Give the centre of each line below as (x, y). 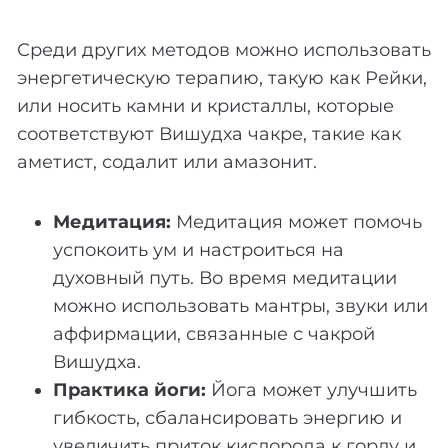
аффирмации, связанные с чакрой (214, 333)
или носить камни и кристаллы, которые (205, 105)
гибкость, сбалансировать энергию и (227, 417)
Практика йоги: (129, 389)
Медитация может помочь (296, 221)
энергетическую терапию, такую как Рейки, (222, 77)
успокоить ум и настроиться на (198, 249)
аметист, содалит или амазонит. (167, 161)
